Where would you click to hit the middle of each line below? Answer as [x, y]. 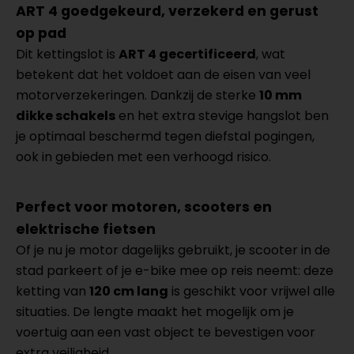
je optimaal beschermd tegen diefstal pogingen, [165, 136]
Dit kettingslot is [67, 54]
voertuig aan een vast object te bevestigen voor [166, 332]
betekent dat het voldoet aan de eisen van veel [163, 75]
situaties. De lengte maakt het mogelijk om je [155, 312]
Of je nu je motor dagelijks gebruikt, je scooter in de [173, 250]
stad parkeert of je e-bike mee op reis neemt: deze [175, 271]
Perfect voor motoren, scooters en [144, 207]
